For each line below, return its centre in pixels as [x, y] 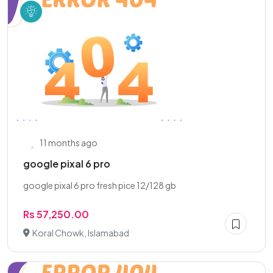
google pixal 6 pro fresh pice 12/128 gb [100, 185]
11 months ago [69, 143]
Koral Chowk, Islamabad [81, 233]
